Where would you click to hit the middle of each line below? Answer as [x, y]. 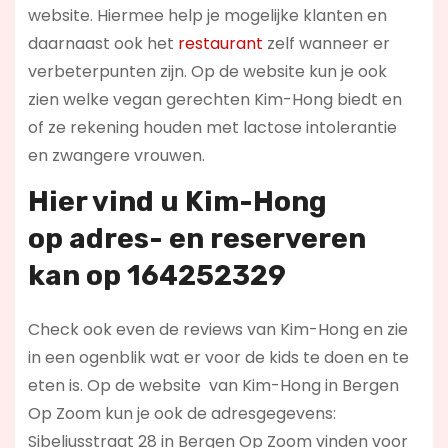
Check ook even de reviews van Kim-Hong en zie [217, 329]
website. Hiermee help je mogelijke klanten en [207, 15]
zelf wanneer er [326, 43]
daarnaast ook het [102, 43]
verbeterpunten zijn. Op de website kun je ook [207, 71]
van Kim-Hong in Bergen [301, 385]
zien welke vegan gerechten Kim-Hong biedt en [214, 99]
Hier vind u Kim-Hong [177, 201]
